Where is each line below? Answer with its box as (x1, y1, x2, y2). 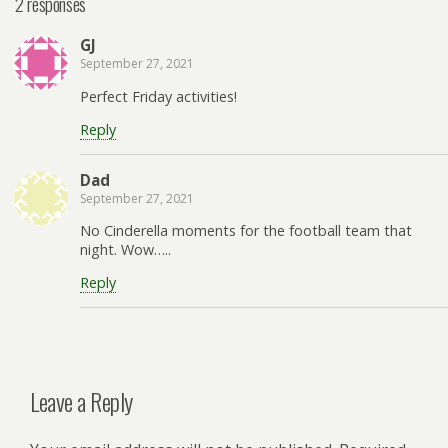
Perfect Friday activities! (80, 86, 237, 106)
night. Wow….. (80, 240, 171, 259)
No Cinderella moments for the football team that (80, 221, 412, 240)
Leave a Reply (30, 382, 133, 419)
